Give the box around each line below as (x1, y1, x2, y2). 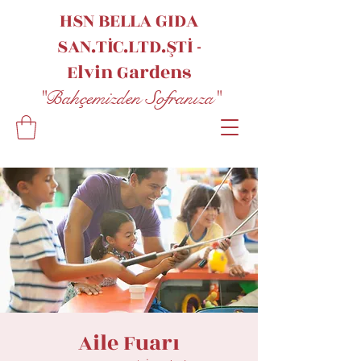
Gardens (113, 59, 191, 86)
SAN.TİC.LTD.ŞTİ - (56, 33, 201, 60)
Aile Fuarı (78, 327, 180, 359)
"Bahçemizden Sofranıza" (38, 86, 220, 110)
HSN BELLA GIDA (60, 7, 198, 35)
